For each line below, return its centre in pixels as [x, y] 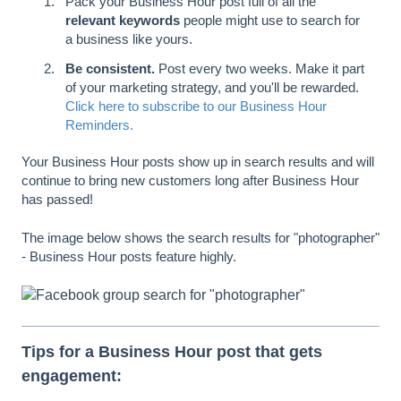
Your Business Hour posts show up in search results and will [198, 161]
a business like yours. [129, 39]
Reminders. [99, 124]
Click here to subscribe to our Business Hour [196, 106]
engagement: [72, 375]
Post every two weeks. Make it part [260, 68]
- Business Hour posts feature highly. [131, 256]
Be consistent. [110, 68]
